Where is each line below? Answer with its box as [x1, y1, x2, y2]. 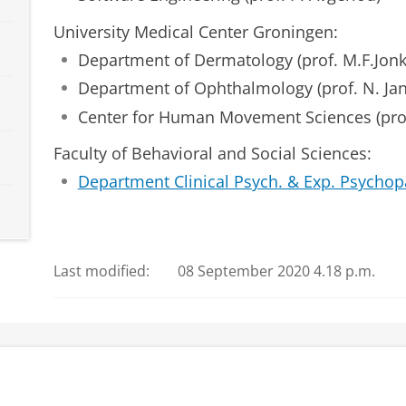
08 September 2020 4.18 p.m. [178, 261, 376, 282]
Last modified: [53, 261, 150, 282]
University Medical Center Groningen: [53, 20, 338, 43]
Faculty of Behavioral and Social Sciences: [53, 142, 372, 165]
